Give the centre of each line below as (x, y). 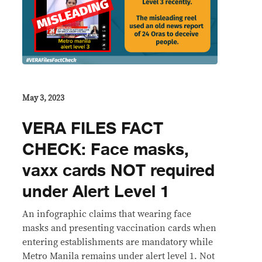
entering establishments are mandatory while (118, 242)
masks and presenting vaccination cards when (119, 228)
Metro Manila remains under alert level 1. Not (118, 256)
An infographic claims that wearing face (107, 214)
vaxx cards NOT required (118, 170)
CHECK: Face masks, (106, 149)
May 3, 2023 (43, 98)
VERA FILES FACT (93, 128)
